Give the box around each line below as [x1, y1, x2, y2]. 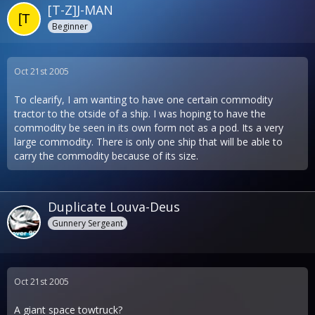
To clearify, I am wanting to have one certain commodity [14, 92, 273, 106]
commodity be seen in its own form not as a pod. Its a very [14, 120, 283, 134]
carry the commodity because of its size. [14, 148, 198, 162]
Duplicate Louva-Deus [48, 198, 180, 215]
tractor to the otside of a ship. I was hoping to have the [14, 106, 266, 120]
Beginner [52, 20, 88, 32]
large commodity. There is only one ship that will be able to [14, 134, 283, 148]
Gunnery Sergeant [52, 217, 123, 229]
